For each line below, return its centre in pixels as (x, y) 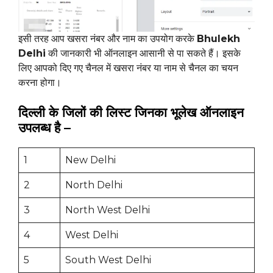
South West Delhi (108, 260)
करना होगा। (40, 83)
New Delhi (90, 160)
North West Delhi (108, 210)
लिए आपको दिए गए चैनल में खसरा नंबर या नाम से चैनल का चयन (128, 68)
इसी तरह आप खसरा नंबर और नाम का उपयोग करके (108, 39)
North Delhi (94, 185)
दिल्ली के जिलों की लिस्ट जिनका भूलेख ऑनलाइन (131, 113)
